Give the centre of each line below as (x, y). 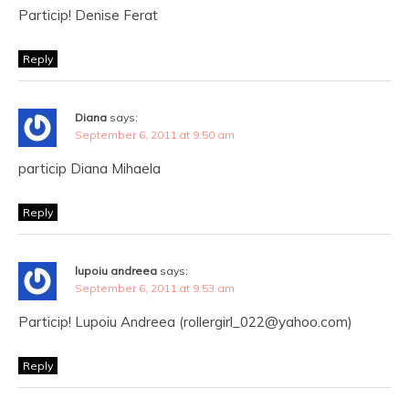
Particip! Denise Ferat (88, 15)
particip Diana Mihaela (89, 168)
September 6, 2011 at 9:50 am (155, 135)
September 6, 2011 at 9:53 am (155, 288)
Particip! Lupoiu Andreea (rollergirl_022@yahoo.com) (185, 322)
